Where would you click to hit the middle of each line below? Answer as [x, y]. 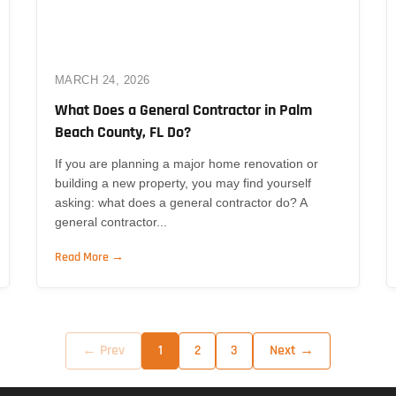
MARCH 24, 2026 [102, 80]
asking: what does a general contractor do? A [180, 202]
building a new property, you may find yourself [183, 183]
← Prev [103, 350]
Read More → [89, 257]
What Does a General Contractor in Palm [183, 110]
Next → [292, 350]
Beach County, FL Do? [122, 132]
